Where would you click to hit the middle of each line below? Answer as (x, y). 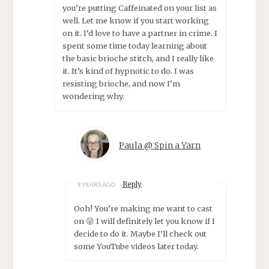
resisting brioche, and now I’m (121, 83)
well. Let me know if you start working (135, 20)
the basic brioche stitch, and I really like (138, 58)
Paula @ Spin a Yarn (160, 146)
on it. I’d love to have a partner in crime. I (140, 33)
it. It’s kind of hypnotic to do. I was (128, 71)
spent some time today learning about (134, 45)
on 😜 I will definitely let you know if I (144, 221)
